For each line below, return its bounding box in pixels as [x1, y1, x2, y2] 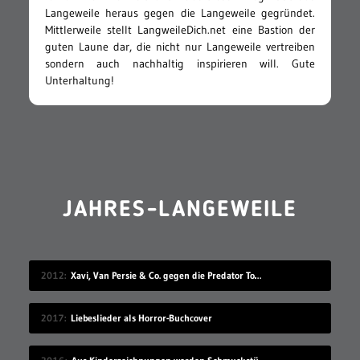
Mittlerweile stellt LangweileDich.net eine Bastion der [44, 22, 316, 38]
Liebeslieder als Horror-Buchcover [70, 312, 212, 325]
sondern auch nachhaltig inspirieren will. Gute [44, 56, 316, 72]
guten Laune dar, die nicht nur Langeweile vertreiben [44, 39, 316, 55]
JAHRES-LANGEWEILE [63, 199, 297, 223]
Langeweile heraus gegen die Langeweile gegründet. [44, 6, 316, 21]
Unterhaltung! [44, 73, 114, 88]
